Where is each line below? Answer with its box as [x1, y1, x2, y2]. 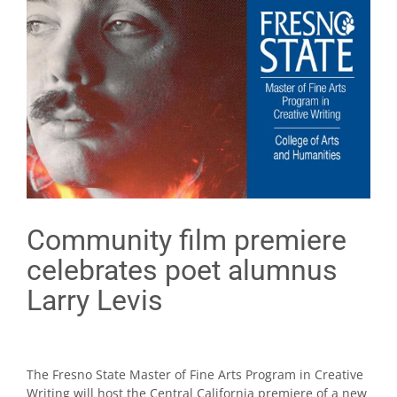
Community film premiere [27, 222, 346, 257]
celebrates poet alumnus [27, 253, 338, 287]
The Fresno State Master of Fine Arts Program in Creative [27, 365, 363, 383]
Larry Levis [27, 283, 163, 317]
